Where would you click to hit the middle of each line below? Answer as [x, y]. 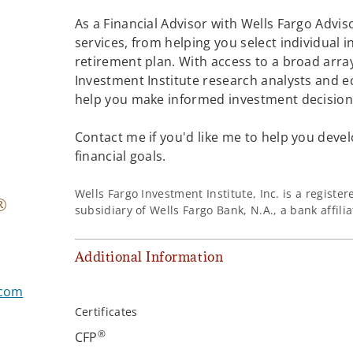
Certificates [106, 312]
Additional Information [149, 257]
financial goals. [120, 156]
